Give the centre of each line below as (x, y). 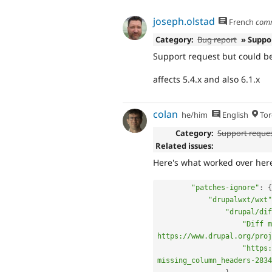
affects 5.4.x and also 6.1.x (206, 80)
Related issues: (184, 146)
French (241, 22)
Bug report (217, 40)
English (234, 115)
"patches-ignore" (225, 188)
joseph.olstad (184, 21)
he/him (195, 115)
